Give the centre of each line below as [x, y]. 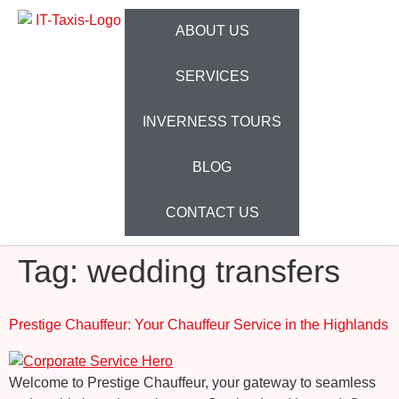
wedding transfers [214, 271]
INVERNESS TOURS [212, 122]
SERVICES [212, 76]
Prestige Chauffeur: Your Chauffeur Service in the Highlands [199, 325]
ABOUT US [212, 31]
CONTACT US [212, 212]
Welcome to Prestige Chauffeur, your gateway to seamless [192, 383]
